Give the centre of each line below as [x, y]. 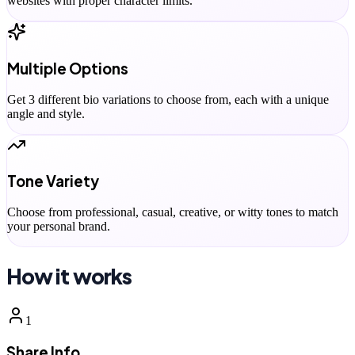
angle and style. [46, 113]
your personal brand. [59, 226]
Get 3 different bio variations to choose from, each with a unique [168, 99]
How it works [69, 276]
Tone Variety [53, 181]
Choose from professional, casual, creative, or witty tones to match [173, 212]
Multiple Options [68, 68]
